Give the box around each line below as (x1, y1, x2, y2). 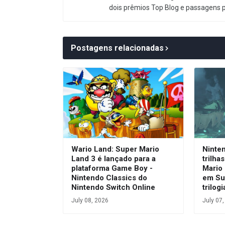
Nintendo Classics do (71, 173, 147, 182)
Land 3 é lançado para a (71, 154, 156, 163)
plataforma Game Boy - (71, 163, 153, 173)
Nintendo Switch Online (71, 182, 155, 192)
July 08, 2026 (71, 196, 108, 204)
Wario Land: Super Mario (71, 144, 159, 154)
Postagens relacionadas (71, 43, 164, 53)
